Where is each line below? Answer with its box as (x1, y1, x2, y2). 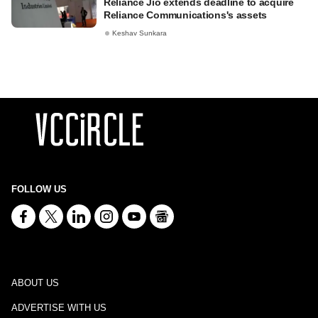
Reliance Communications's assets (104, 9, 268, 21)
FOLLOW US (11, 184, 67, 194)
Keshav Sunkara (112, 29, 167, 38)
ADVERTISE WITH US (11, 302, 106, 313)
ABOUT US (11, 278, 59, 288)
